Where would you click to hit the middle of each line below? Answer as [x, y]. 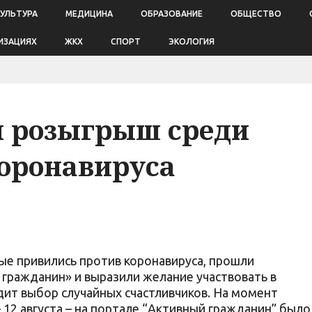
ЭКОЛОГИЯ [192, 41]
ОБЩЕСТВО [256, 14]
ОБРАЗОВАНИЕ [172, 14]
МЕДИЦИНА [89, 14]
